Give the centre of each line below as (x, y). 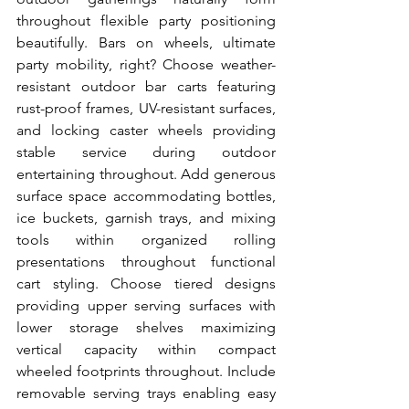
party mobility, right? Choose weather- (146, 64)
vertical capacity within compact (146, 349)
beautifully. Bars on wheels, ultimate (146, 42)
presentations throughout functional (146, 262)
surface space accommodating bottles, (146, 196)
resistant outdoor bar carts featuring (146, 86)
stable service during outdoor (146, 152)
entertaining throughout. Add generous (146, 174)
